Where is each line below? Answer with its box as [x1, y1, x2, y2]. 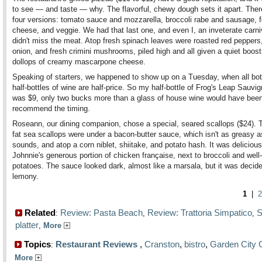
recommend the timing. [12, 104, 90, 113]
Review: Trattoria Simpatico [147, 208, 252, 218]
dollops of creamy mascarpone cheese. [12, 57, 146, 66]
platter [15, 220, 39, 230]
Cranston [144, 239, 180, 249]
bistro [184, 239, 205, 249]
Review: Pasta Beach [60, 208, 143, 218]
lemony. [12, 172, 39, 181]
